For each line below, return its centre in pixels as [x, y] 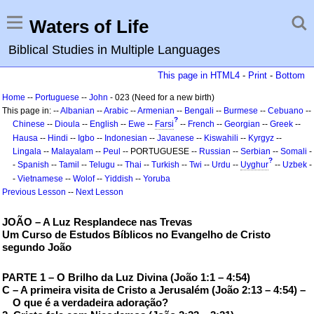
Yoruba [157, 179]
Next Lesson [100, 192]
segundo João [37, 247]
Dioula [67, 124]
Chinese [29, 124]
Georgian [242, 124]
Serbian [255, 151]
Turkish [165, 165]
